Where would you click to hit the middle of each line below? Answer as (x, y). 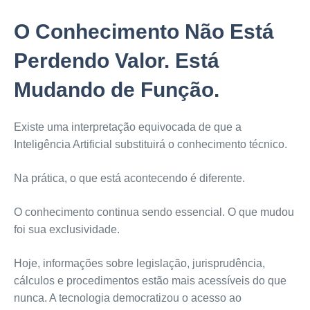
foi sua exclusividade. (66, 230)
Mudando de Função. (116, 90)
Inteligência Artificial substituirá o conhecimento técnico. (150, 145)
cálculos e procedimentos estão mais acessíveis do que (150, 281)
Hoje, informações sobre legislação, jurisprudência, (139, 264)
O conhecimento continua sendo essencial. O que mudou (154, 212)
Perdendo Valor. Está (116, 61)
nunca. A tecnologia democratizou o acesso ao (127, 298)
